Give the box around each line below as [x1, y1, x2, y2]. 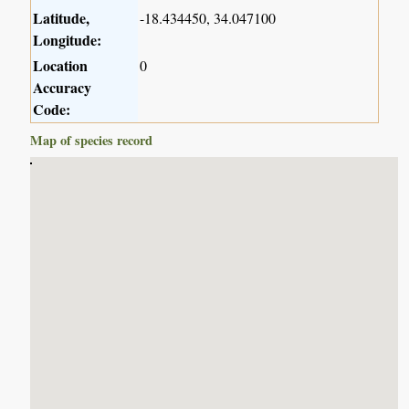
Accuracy [33, 77, 92, 99]
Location [33, 55, 89, 77]
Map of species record [30, 131, 153, 151]
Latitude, [33, 7, 90, 29]
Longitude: [33, 29, 102, 51]
